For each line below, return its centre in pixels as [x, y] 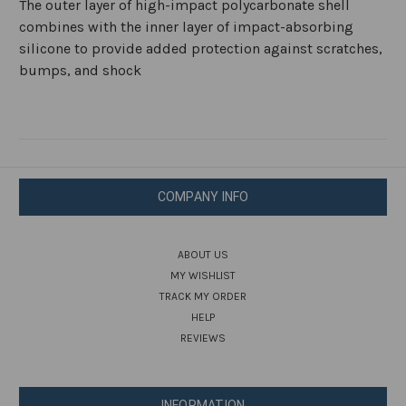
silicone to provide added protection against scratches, [201, 49]
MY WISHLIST [203, 276]
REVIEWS [203, 338]
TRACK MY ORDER [203, 297]
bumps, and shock [80, 71]
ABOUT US [203, 255]
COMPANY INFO [203, 197]
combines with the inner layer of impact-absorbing [186, 27]
